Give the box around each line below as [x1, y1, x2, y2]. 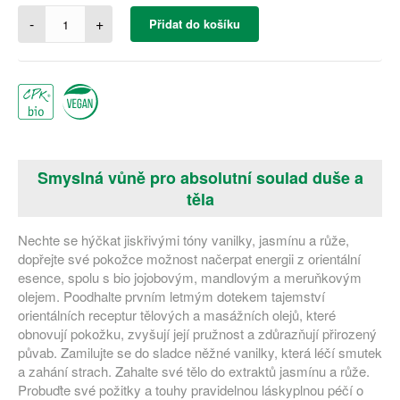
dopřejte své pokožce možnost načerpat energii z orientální [18, 249, 361, 268]
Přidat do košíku [149, 15, 240, 32]
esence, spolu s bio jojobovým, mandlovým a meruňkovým [18, 268, 362, 287]
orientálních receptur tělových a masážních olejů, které [18, 305, 336, 324]
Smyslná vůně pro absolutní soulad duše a [37, 166, 363, 189]
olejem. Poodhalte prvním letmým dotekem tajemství [18, 287, 325, 305]
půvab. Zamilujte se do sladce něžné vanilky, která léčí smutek [18, 343, 382, 362]
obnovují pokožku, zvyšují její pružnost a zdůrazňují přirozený [18, 324, 377, 343]
